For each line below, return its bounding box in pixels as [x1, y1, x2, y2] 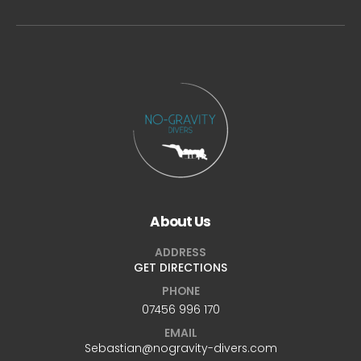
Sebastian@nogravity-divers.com [84, 339, 277, 356]
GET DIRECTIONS [134, 259, 227, 276]
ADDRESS [155, 243, 206, 260]
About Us [150, 212, 211, 232]
